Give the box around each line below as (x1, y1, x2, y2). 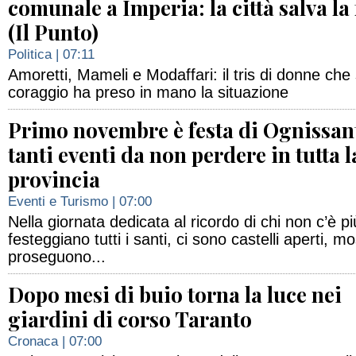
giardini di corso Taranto (8, 305, 252, 333)
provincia (8, 165, 100, 193)
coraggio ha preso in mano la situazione (8, 83, 288, 101)
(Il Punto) (8, 18, 99, 46)
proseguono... (8, 248, 106, 265)
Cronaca (8, 334, 58, 349)
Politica (8, 47, 52, 62)
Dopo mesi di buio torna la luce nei (8, 281, 342, 308)
